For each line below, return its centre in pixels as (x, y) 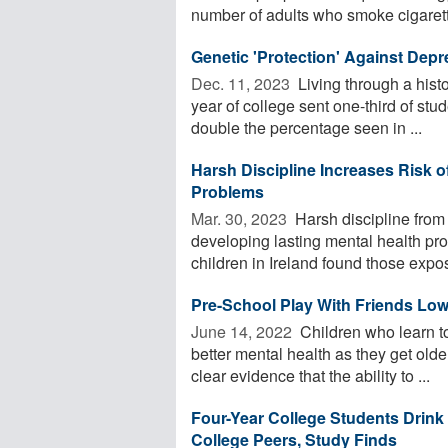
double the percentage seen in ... (306, 127)
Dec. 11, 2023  (242, 83)
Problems (227, 191)
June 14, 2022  (243, 331)
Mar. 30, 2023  (241, 218)
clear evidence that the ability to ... (310, 375)
